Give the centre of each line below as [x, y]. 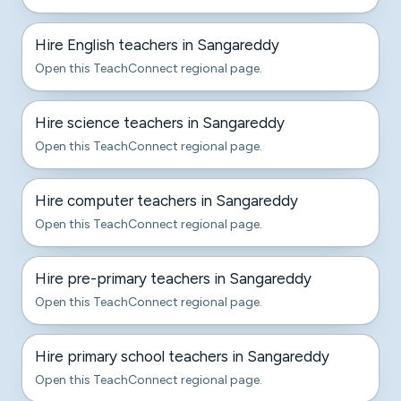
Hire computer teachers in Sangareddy [166, 200]
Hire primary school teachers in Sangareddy [182, 356]
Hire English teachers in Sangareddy [157, 45]
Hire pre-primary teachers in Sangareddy [173, 278]
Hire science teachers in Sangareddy [160, 123]
